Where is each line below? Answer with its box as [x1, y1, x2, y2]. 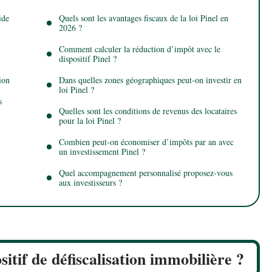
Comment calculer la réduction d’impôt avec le [59, 42, 220, 55]
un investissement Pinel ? [59, 145, 145, 157]
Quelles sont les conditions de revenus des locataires [59, 104, 237, 117]
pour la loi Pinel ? [59, 114, 121, 126]
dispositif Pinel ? [59, 52, 117, 64]
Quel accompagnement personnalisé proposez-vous [59, 166, 233, 178]
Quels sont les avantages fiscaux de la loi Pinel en [59, 12, 228, 24]
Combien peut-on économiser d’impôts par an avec [59, 135, 234, 148]
